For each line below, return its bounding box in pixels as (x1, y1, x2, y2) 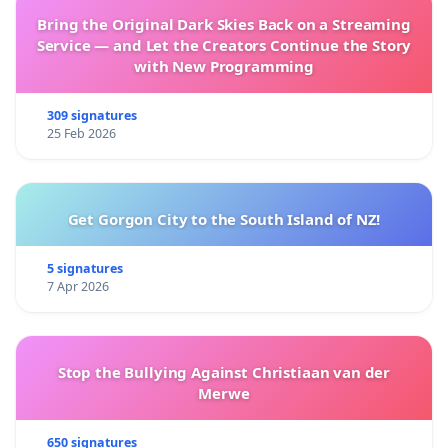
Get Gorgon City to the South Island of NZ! (67, 209, 381, 230)
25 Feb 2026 (46, 125, 116, 143)
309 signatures (46, 107, 137, 125)
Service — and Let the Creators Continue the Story (36, 35, 412, 56)
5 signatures (46, 260, 123, 278)
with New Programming (134, 56, 314, 77)
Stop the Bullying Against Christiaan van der (57, 362, 391, 383)
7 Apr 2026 (46, 278, 109, 296)
